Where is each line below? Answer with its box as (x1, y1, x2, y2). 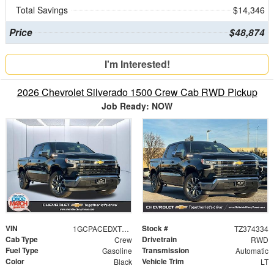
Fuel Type (6, 244, 39, 256)
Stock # (142, 222, 168, 234)
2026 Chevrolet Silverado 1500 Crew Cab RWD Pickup (17, 84, 257, 99)
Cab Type (6, 233, 38, 245)
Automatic (235, 245, 268, 256)
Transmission (142, 244, 189, 256)
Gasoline (102, 245, 132, 256)
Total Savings (16, 3, 68, 16)
